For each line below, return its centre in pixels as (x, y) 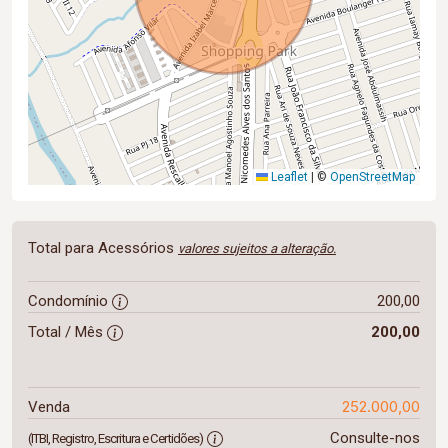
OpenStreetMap (372, 176)
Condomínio (70, 300)
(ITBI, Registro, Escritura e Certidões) (115, 438)
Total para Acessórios (103, 247)
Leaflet (288, 176)
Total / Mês (67, 331)
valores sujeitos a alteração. (257, 248)
